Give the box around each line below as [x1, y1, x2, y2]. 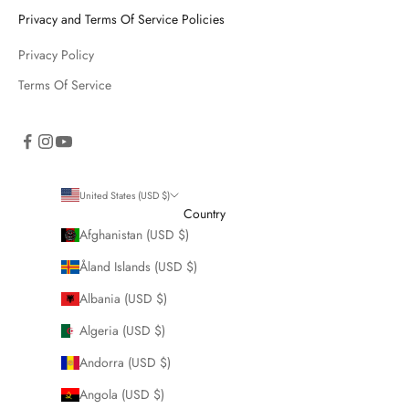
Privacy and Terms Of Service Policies [18, 9, 225, 28]
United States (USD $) [79, 187, 170, 203]
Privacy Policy [18, 45, 94, 64]
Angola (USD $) [79, 384, 164, 404]
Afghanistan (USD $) [79, 225, 189, 244]
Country [184, 204, 225, 223]
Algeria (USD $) [79, 320, 165, 340]
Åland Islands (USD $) [79, 257, 197, 276]
